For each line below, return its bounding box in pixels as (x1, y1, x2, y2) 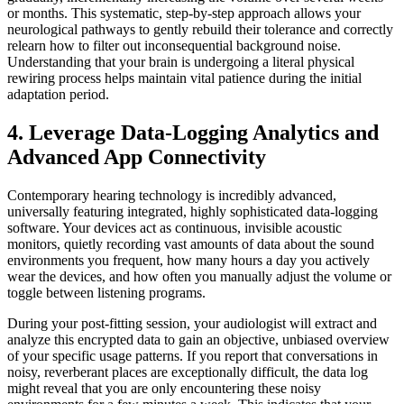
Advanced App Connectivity (7, 145, 266, 170)
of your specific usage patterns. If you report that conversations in (7, 348, 378, 364)
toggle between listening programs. (7, 285, 206, 301)
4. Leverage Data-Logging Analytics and (7, 121, 379, 145)
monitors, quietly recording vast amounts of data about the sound (7, 236, 374, 252)
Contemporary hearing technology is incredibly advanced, (7, 188, 336, 204)
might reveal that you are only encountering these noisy (7, 381, 321, 397)
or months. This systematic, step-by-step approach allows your (7, 5, 361, 22)
